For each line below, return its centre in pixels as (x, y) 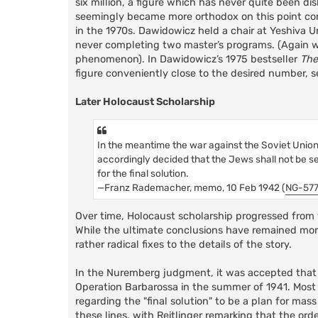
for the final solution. (143, 173)
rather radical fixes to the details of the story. (183, 244)
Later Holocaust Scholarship (145, 102)
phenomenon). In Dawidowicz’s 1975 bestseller (188, 60)
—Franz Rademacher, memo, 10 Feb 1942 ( (191, 187)
